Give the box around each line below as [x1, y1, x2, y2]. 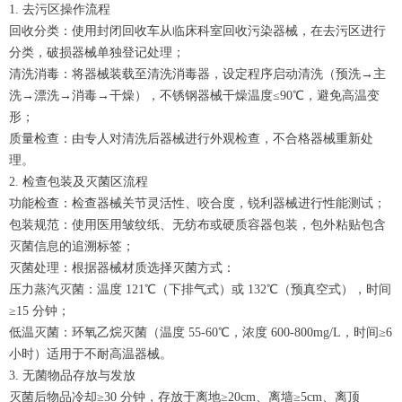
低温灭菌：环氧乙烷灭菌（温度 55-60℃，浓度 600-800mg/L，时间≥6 [9, 326, 392, 340]
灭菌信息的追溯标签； [9, 240, 135, 254]
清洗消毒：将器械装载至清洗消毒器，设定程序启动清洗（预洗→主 [9, 67, 386, 82]
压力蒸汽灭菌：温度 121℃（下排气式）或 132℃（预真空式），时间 [9, 283, 391, 297]
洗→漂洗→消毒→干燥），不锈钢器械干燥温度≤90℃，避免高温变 [9, 89, 380, 103]
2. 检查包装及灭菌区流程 [9, 175, 148, 189]
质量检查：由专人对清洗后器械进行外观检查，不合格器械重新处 [9, 132, 373, 146]
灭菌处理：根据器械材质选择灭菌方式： [9, 261, 235, 275]
